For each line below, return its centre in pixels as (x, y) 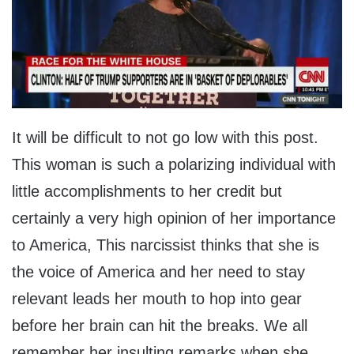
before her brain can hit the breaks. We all (160, 325)
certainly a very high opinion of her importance (174, 218)
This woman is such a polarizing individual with (174, 164)
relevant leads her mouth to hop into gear (157, 298)
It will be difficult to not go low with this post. (165, 137)
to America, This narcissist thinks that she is (166, 245)
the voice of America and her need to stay (158, 271)
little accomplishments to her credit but (147, 191)
